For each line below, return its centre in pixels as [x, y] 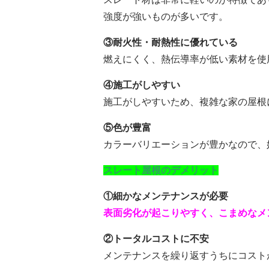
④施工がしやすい [142, 85]
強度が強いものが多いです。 [166, 17]
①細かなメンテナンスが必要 [166, 196]
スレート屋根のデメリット [161, 170]
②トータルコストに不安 [156, 239]
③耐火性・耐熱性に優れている [171, 42]
